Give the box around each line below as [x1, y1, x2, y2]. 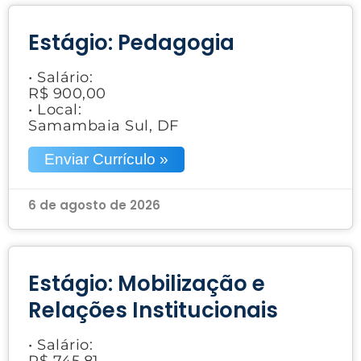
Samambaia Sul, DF [28, 116, 179, 135]
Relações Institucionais [28, 295, 278, 325]
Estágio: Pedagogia [28, 27, 234, 57]
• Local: [28, 100, 81, 118]
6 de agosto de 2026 [28, 196, 160, 214]
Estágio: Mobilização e [28, 268, 265, 298]
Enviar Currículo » [44, 150, 168, 168]
